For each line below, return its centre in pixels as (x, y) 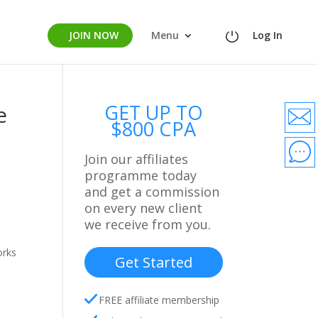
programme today (141, 175)
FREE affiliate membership (159, 300)
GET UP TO (153, 113)
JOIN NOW (94, 35)
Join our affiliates (137, 159)
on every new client (144, 208)
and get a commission (152, 192)
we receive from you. (148, 224)
